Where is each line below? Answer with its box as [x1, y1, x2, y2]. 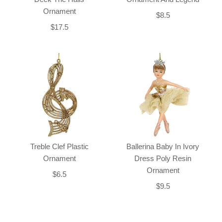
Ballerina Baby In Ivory [126, 142, 199, 151]
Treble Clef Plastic [30, 142, 89, 151]
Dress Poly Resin [134, 154, 191, 163]
